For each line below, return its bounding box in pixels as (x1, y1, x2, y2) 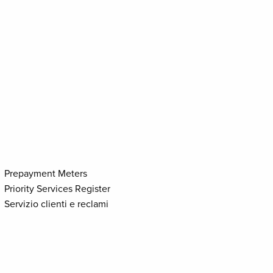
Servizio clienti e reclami (4, 198, 109, 210)
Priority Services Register (4, 183, 111, 195)
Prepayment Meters (4, 168, 88, 180)
